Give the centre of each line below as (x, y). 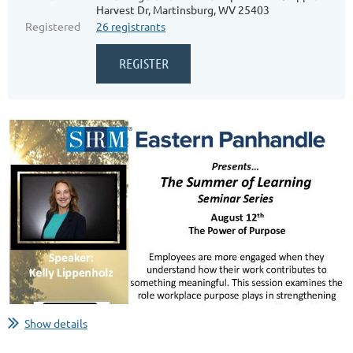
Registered (53, 26)
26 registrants (131, 26)
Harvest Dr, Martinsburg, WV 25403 (183, 9)
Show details (56, 323)
